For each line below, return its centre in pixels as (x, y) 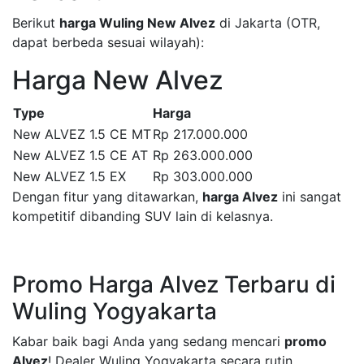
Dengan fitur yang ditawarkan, (107, 196)
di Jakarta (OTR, (268, 22)
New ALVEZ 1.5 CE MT (82, 134)
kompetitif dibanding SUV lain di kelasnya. (143, 216)
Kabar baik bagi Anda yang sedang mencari (148, 341)
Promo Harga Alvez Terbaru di (174, 284)
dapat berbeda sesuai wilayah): (108, 42)
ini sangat (310, 196)
